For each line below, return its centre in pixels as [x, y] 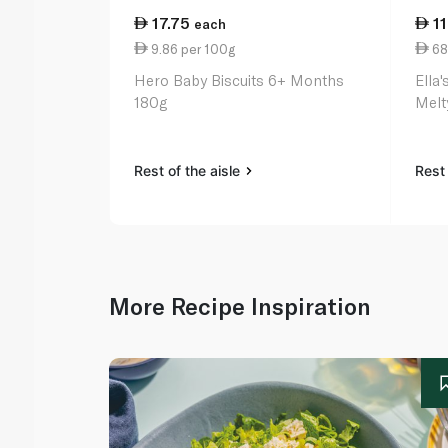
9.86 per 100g [192, 48]
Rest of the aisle [189, 171]
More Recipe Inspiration [240, 306]
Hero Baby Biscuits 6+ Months [239, 80]
